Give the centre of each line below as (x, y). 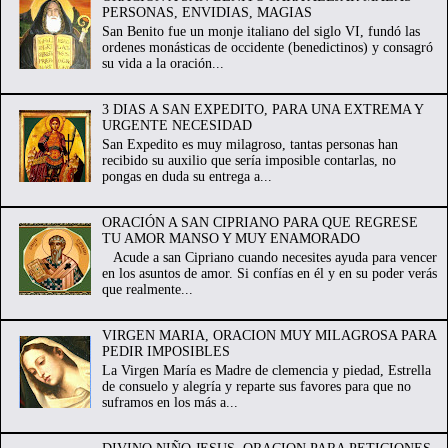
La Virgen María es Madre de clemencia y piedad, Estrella (266, 370)
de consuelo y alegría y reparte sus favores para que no (256, 386)
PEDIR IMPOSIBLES (165, 351)
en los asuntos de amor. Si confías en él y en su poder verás (269, 273)
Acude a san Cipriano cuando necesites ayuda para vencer (269, 257)
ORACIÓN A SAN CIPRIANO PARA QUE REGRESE (259, 222)
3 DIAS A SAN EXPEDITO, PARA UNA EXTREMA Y (262, 109)
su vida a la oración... (162, 63)
